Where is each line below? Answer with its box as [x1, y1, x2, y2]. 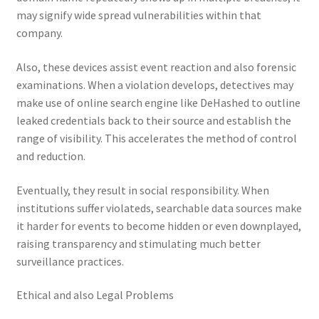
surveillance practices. [16, 253, 124, 268]
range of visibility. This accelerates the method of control [16, 131, 297, 146]
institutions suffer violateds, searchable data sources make [16, 200, 302, 215]
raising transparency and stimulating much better [16, 236, 261, 251]
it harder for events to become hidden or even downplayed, [16, 218, 301, 233]
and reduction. [16, 149, 85, 164]
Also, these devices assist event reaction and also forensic [16, 60, 296, 75]
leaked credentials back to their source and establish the [16, 113, 291, 128]
